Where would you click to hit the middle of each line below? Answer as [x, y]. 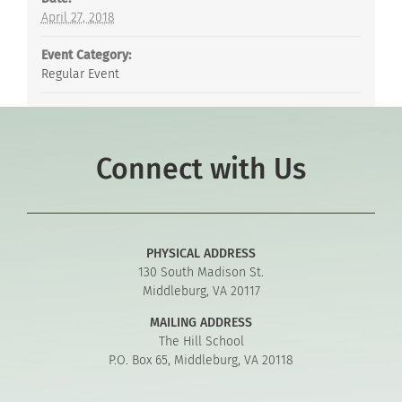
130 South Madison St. [201, 273]
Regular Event [80, 74]
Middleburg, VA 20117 [201, 292]
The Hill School [201, 342]
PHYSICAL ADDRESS [201, 254]
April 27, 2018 [78, 17]
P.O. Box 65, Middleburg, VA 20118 [201, 361]
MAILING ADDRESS [201, 323]
